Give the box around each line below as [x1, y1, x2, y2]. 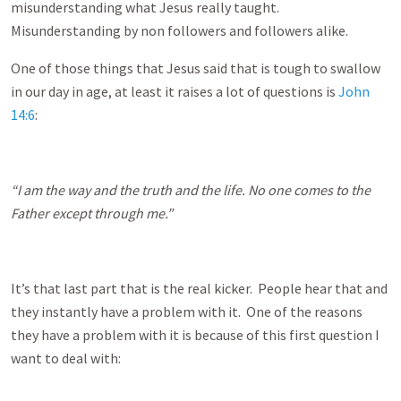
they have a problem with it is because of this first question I [11, 326, 380, 344]
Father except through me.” [11, 204, 173, 222]
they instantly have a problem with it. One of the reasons [11, 303, 363, 320]
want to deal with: [11, 349, 124, 367]
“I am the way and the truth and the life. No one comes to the [11, 181, 371, 199]
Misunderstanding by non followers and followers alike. [11, 21, 348, 39]
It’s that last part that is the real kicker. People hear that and [11, 279, 388, 297]
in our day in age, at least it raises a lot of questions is [11, 82, 338, 100]
